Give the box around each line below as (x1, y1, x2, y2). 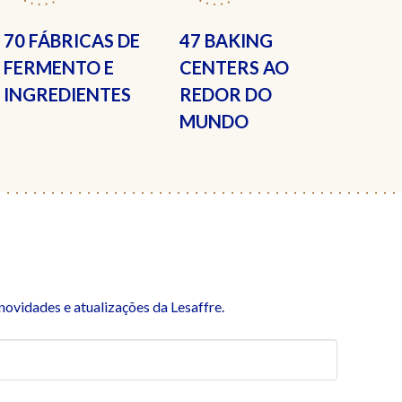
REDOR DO (179, 83, 272, 105)
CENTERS (179, 57, 259, 78)
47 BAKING (179, 30, 273, 51)
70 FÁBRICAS (3, 30, 114, 51)
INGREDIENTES (3, 83, 131, 105)
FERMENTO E (3, 57, 114, 78)
